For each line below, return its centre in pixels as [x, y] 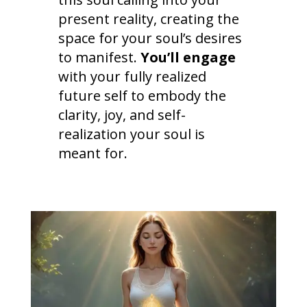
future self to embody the [142, 96]
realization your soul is [131, 134]
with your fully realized [132, 77]
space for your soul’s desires [150, 38]
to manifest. [99, 58]
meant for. [93, 153]
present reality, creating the [148, 19]
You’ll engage [188, 58]
